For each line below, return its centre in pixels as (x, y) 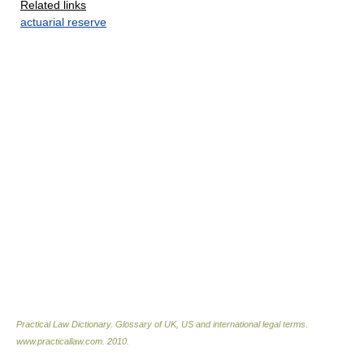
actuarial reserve (63, 22)
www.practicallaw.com (59, 341)
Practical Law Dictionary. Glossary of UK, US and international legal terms (161, 324)
